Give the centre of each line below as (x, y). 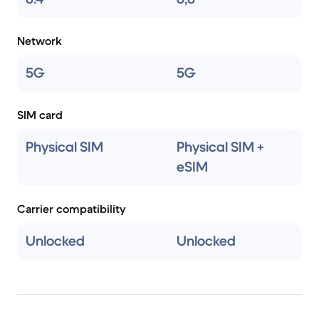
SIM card (40, 115)
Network (40, 41)
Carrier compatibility (72, 209)
